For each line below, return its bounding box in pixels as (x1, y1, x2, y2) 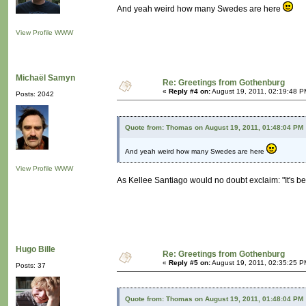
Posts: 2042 (16, 90, 54, 98)
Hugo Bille (16, 245, 55, 255)
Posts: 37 (16, 262, 46, 270)
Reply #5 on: (169, 259, 210, 267)
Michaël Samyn (16, 73, 75, 83)
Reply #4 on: (169, 87, 210, 96)
